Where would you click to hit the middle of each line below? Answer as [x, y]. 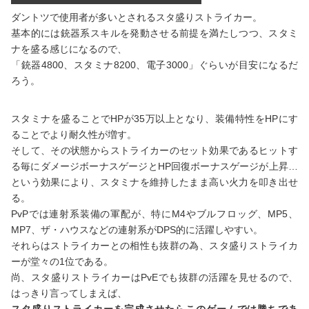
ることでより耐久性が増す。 [74, 134]
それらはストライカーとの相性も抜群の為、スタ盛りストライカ [154, 245]
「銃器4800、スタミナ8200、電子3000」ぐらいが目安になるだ [154, 64]
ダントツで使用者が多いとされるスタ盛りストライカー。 [137, 17]
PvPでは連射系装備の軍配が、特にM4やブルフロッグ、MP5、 [154, 213]
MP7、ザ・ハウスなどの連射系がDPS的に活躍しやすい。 [137, 229]
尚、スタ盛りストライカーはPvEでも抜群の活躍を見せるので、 [154, 277]
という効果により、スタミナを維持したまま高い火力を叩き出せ [154, 182]
